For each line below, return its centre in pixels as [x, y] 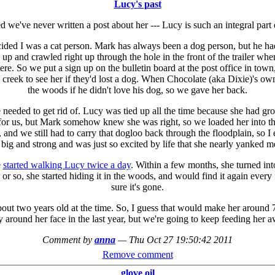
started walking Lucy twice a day [67, 165]
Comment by [68, 240]
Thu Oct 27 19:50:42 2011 [181, 240]
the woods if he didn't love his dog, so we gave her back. [137, 90]
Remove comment [137, 254]
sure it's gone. [137, 187]
